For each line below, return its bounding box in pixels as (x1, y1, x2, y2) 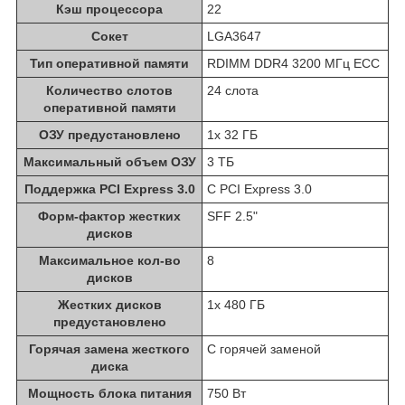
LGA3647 (207, 29, 261, 44)
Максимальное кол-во (38, 253, 181, 268)
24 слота (207, 83, 259, 99)
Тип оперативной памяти (30, 56, 189, 71)
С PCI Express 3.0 (207, 182, 312, 197)
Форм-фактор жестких (38, 209, 181, 224)
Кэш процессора (56, 2, 163, 17)
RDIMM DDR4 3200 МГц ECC (207, 56, 380, 71)
